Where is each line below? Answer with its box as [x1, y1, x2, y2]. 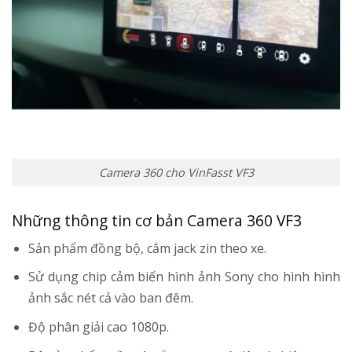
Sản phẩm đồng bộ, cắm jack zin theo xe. [27, 239, 266, 257]
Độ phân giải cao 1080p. [27, 318, 169, 336]
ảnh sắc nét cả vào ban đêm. [27, 289, 193, 307]
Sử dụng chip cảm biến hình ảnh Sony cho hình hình [27, 268, 340, 286]
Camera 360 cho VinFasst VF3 [98, 164, 254, 180]
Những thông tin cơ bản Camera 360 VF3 [12, 210, 302, 232]
